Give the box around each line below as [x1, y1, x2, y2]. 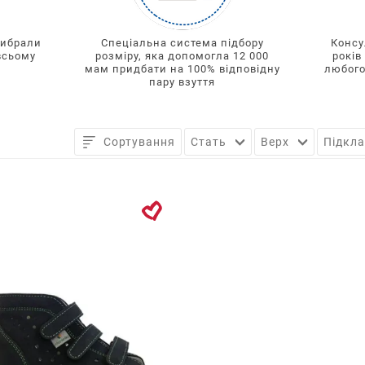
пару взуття [149, 75, 216, 88]
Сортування [103, 134, 175, 148]
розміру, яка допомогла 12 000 [95, 49, 270, 62]
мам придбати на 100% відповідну [85, 62, 280, 75]
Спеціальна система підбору [100, 36, 264, 49]
